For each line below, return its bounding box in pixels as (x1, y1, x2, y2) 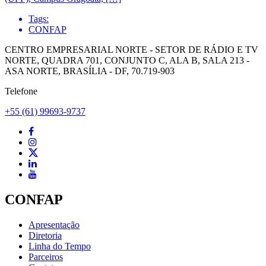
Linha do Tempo (28, 241, 91, 252)
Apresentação (28, 220, 80, 230)
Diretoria (28, 230, 62, 241)
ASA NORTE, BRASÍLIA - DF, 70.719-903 (5, 66, 175, 77)
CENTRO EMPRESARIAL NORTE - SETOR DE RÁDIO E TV (5, 45, 258, 55)
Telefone (5, 86, 37, 97)
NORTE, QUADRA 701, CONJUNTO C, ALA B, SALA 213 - (5, 55, 249, 66)
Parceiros (28, 252, 63, 262)
